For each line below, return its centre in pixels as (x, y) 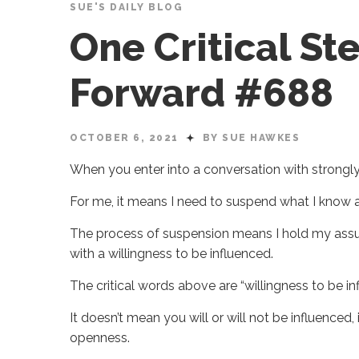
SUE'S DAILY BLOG (126, 7)
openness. (101, 338)
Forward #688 (202, 93)
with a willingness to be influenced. (173, 254)
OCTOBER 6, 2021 (126, 138)
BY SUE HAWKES (251, 138)
